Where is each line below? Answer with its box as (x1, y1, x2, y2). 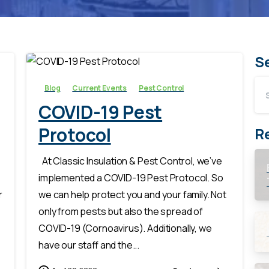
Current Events (72, 83, 127, 94)
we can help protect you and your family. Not (38, 188, 226, 202)
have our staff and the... (38, 238, 140, 252)
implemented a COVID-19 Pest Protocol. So (38, 171, 223, 185)
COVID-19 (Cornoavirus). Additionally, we (38, 222, 212, 235)
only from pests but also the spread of (38, 205, 203, 219)
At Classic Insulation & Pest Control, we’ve (38, 154, 222, 168)
